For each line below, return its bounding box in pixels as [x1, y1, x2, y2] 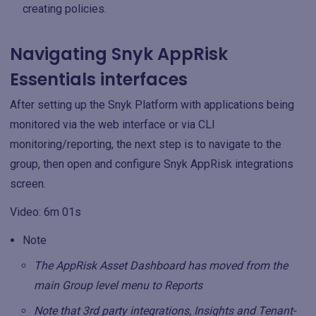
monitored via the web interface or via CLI [10, 118, 215, 131]
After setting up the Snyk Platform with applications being [10, 98, 294, 111]
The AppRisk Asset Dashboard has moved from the [34, 259, 288, 272]
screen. [10, 177, 46, 190]
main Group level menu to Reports [34, 279, 202, 292]
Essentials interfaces [10, 68, 188, 91]
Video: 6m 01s [10, 205, 81, 219]
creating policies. [23, 2, 107, 16]
